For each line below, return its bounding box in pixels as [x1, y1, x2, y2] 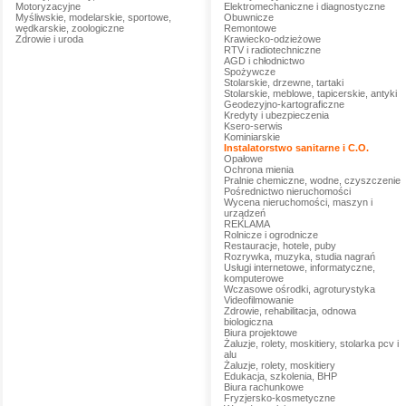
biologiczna [223, 316, 273, 327]
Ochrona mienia [223, 164, 294, 175]
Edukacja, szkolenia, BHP [223, 371, 337, 382]
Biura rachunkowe [223, 382, 304, 392]
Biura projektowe [223, 327, 297, 338]
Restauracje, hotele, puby [223, 240, 336, 251]
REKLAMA [223, 218, 270, 229]
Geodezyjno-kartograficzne [223, 99, 344, 110]
